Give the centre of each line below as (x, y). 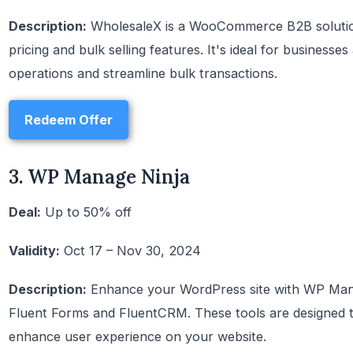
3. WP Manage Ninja (99, 176)
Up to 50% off (86, 212)
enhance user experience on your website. (137, 337)
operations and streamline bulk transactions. (143, 73)
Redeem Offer (69, 119)
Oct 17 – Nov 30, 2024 (130, 250)
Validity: (34, 250)
